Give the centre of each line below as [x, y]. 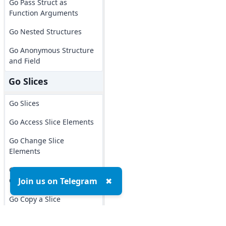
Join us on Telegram [58, 181]
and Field [24, 61]
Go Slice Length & [39, 170]
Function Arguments [43, 13]
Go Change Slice [36, 140]
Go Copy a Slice [35, 199]
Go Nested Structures [45, 32]
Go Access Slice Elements [51, 122]
